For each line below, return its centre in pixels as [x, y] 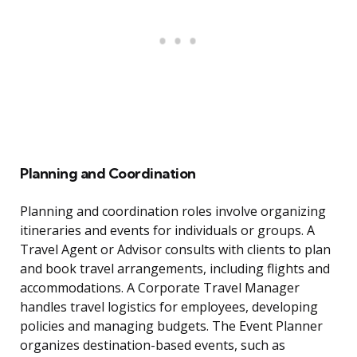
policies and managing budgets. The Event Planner [171, 326]
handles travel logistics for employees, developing [169, 307]
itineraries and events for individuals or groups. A [167, 231]
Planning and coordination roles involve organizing [173, 212]
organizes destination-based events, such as [153, 345]
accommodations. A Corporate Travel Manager [160, 288]
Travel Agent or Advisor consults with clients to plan [175, 250]
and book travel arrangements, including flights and [175, 269]
